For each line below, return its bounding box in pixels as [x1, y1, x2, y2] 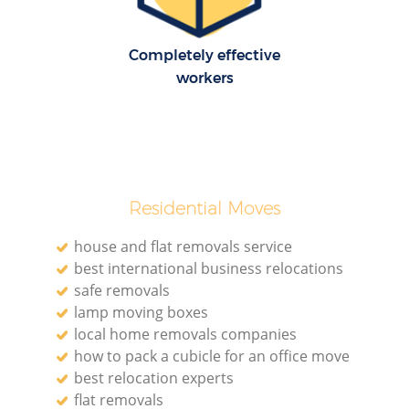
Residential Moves [129, 196, 280, 219]
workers [175, 69, 234, 88]
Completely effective [129, 47, 280, 65]
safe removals [74, 279, 171, 300]
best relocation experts [74, 367, 235, 388]
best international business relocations [74, 257, 344, 278]
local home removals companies [74, 323, 298, 344]
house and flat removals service [74, 236, 293, 257]
